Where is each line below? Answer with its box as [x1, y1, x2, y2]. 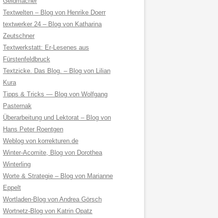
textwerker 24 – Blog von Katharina [3, 20, 102, 28]
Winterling [3, 161, 31, 168]
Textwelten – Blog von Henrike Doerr [3, 9, 106, 16]
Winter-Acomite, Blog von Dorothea [3, 149, 102, 156]
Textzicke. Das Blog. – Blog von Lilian [3, 67, 110, 74]
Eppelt [3, 184, 21, 191]
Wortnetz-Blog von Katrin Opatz [3, 207, 92, 215]
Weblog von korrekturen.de [3, 137, 78, 145]
